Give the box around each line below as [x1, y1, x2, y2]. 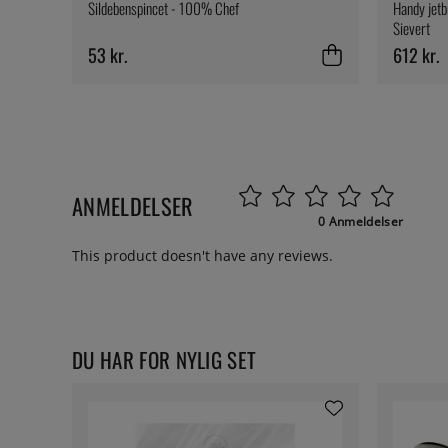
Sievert [392, 17, 430, 40]
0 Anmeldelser [318, 213, 404, 231]
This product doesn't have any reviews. [72, 246, 333, 266]
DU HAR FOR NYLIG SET [72, 344, 257, 376]
